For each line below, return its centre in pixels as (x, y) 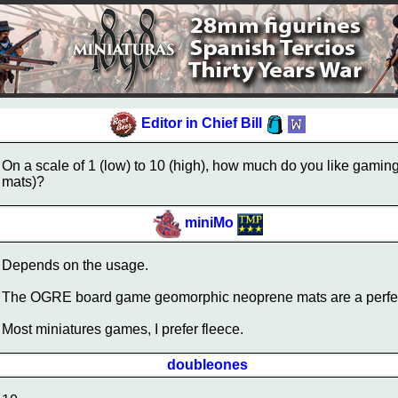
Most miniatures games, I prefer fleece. (123, 329)
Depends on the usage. (75, 265)
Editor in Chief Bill (202, 123)
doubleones (207, 365)
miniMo (209, 223)
